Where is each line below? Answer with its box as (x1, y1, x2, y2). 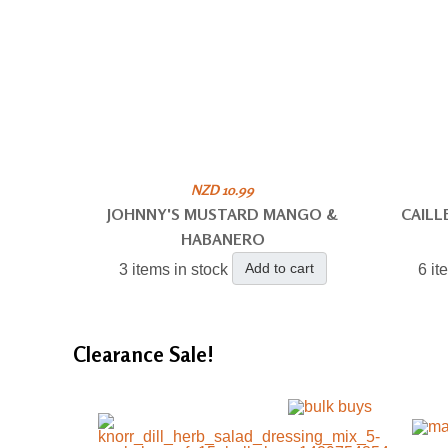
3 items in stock (118, 261, 228, 279)
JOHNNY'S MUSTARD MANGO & (107, 204, 339, 224)
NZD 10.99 (191, 181, 255, 198)
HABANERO (180, 229, 265, 249)
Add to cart (244, 260, 314, 276)
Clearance (72, 342, 169, 367)
